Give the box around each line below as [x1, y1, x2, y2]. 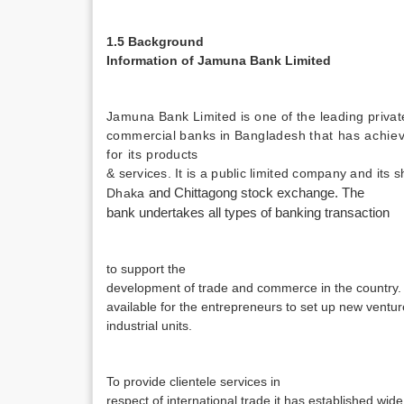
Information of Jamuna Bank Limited [106, 53, 331, 68]
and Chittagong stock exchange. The [148, 186, 364, 200]
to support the [106, 262, 186, 276]
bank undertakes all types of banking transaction [106, 206, 390, 220]
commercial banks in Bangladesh [106, 128, 310, 142]
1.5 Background [106, 34, 204, 49]
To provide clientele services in [106, 374, 280, 389]
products [146, 147, 198, 161]
